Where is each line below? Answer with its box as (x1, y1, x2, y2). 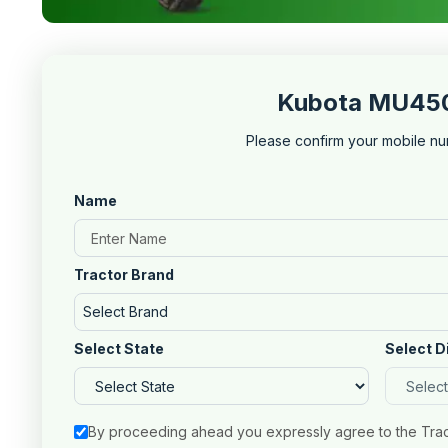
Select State (74, 340, 164, 357)
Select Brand (83, 303, 168, 320)
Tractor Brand (74, 266, 174, 283)
